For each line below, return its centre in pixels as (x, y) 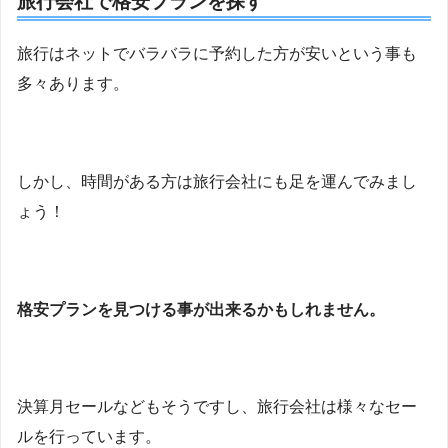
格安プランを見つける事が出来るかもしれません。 (201, 309)
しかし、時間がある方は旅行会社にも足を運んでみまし (217, 181)
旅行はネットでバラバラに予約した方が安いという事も (217, 54)
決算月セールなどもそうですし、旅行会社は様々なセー (217, 407)
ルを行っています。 (89, 437)
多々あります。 (73, 84)
